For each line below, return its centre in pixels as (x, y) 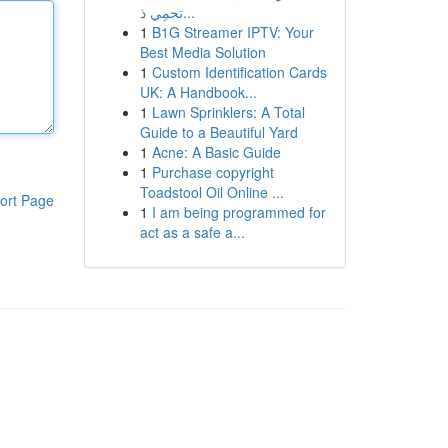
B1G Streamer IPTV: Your (232, 32)
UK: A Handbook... (198, 92)
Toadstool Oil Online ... (211, 192)
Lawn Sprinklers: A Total (228, 112)
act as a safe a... (192, 232)
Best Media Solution (202, 52)
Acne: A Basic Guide (216, 152)
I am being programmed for (238, 212)
